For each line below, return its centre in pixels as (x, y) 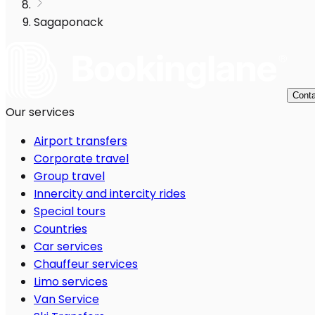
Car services (68, 247)
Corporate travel (81, 159)
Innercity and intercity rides (110, 194)
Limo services (71, 282)
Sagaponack (69, 22)
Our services (40, 112)
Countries (60, 229)
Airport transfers (81, 141)
